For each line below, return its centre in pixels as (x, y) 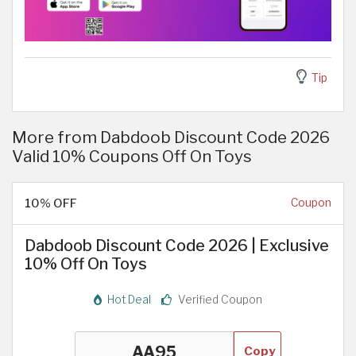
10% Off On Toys (86, 264)
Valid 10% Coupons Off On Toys (132, 157)
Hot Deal (128, 299)
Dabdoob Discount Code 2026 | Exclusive (177, 246)
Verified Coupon (219, 299)
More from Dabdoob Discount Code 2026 (171, 137)
